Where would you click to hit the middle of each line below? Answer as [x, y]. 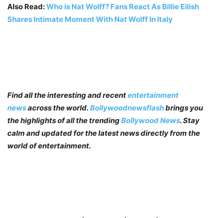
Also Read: [27, 7]
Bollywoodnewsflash [128, 108]
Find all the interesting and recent [67, 95]
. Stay [190, 120]
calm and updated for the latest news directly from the [104, 133]
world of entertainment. [49, 146]
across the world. [58, 108]
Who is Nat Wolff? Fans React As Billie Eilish [123, 7]
